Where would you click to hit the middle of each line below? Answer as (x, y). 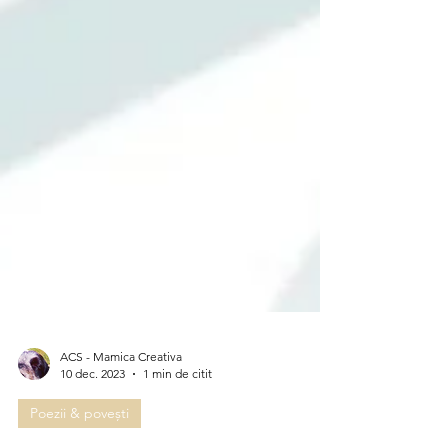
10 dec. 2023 (92, 423)
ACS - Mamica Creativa (121, 406)
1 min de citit (177, 423)
